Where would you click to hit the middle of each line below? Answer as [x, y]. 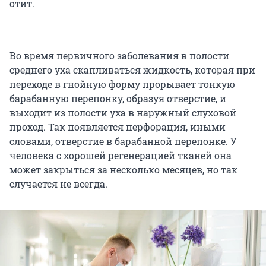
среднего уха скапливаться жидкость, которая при [132, 69]
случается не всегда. [58, 183]
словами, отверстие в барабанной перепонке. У [123, 141]
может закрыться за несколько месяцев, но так [123, 169]
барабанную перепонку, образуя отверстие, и [118, 98]
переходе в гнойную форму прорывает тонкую [122, 84]
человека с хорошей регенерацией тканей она [121, 155]
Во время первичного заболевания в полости [119, 55]
